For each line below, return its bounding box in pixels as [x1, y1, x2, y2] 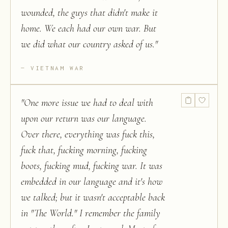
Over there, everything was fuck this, [21, 128, 155, 140]
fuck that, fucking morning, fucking [21, 144, 147, 156]
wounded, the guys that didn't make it [21, 7, 158, 19]
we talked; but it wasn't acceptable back [21, 191, 165, 204]
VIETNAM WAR [31, 65, 85, 71]
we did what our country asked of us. [21, 38, 155, 50]
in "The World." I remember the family [21, 207, 160, 219]
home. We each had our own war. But [21, 22, 156, 35]
